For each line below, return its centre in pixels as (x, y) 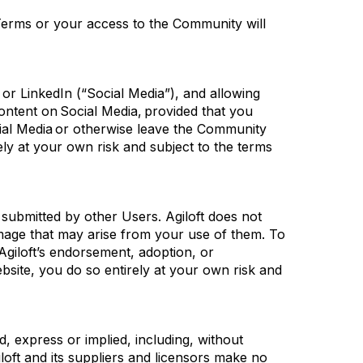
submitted (31, 216)
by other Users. (113, 216)
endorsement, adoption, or (130, 252)
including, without (189, 340)
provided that (185, 111)
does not (233, 216)
